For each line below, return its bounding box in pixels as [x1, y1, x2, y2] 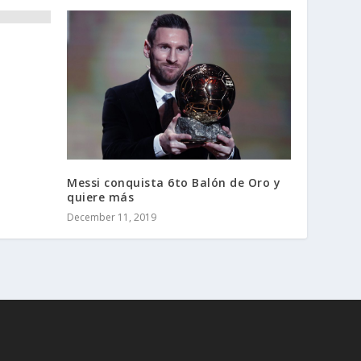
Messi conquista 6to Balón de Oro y [67, 175, 281, 191]
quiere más [67, 189, 135, 205]
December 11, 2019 [67, 210, 157, 225]
